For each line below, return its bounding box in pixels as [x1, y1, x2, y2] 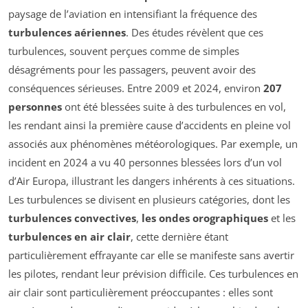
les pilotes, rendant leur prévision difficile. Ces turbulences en [8, 266, 298, 280]
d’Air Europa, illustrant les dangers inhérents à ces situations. [8, 173, 295, 188]
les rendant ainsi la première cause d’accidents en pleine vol [8, 118, 291, 132]
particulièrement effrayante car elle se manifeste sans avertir [8, 247, 294, 262]
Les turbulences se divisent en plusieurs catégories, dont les [8, 192, 290, 206]
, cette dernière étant [131, 229, 228, 243]
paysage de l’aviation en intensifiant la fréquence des [8, 6, 257, 21]
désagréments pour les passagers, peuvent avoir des [8, 62, 256, 76]
